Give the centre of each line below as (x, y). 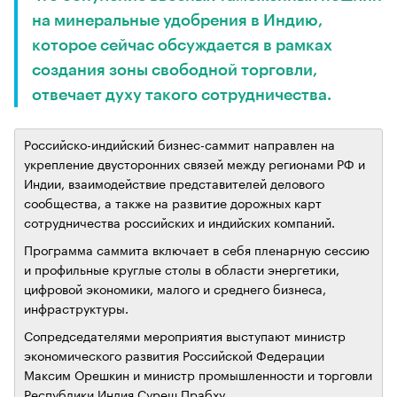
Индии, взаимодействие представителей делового (174, 183)
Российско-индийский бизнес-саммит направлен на (179, 144)
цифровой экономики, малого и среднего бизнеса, (175, 288)
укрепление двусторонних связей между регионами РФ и (195, 163)
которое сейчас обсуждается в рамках (182, 45)
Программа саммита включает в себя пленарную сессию (197, 249)
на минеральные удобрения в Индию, (177, 20)
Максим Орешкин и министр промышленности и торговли (198, 374)
